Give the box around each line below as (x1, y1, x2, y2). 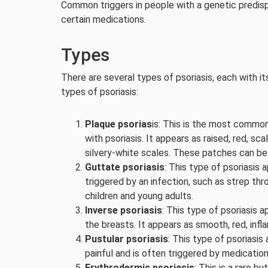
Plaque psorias (85, 118, 152, 130)
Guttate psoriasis (85, 162, 165, 173)
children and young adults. (85, 190, 193, 202)
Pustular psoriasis (85, 233, 168, 245)
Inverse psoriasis (85, 205, 162, 216)
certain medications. (61, 14, 146, 25)
